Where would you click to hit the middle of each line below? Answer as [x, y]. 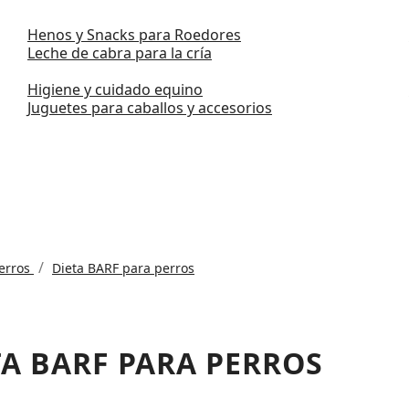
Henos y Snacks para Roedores [134, 34]
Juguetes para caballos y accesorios [149, 107]
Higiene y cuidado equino [115, 89]
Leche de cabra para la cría [119, 52]
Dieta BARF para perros [123, 267]
